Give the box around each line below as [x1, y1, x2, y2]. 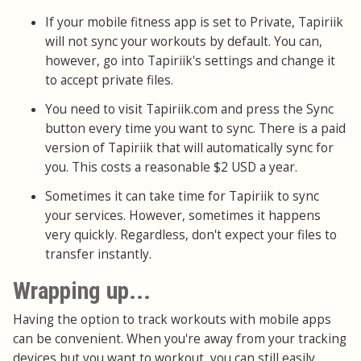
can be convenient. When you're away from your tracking [13, 330, 346, 348]
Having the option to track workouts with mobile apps [13, 311, 331, 329]
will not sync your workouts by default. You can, [45, 32, 322, 50]
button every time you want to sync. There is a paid [45, 119, 346, 137]
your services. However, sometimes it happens [45, 207, 321, 225]
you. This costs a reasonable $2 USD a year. [45, 158, 297, 176]
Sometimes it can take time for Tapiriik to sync [45, 188, 319, 205]
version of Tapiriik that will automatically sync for [45, 139, 334, 156]
